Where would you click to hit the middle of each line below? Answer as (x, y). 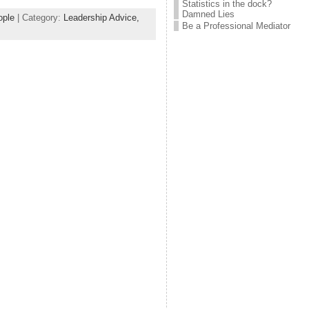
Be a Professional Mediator (236, 26)
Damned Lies (208, 14)
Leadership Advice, (101, 18)
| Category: (39, 18)
